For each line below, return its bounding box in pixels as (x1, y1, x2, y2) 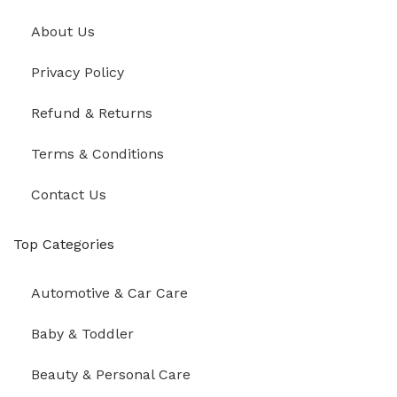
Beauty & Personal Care (31, 366, 191, 383)
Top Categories (13, 236, 114, 253)
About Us (31, 23, 95, 40)
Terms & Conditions (31, 145, 164, 162)
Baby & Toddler (31, 325, 134, 342)
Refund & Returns (31, 105, 152, 121)
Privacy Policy (31, 64, 124, 81)
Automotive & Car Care (31, 284, 188, 301)
